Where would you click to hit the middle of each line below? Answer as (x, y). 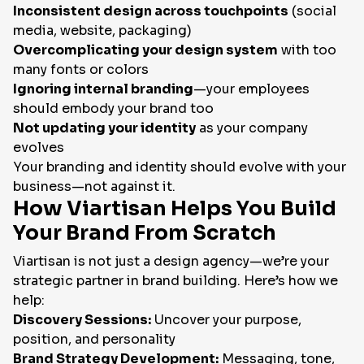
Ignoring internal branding (103, 89)
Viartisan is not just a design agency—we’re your (171, 262)
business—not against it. (94, 187)
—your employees (251, 89)
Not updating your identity (104, 128)
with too (307, 50)
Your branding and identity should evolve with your (180, 167)
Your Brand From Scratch (145, 233)
